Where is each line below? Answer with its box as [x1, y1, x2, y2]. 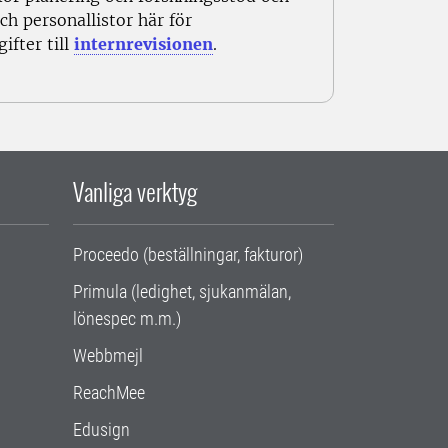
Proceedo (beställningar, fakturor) [73, 244, 303, 266]
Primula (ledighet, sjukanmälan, [73, 281, 291, 303]
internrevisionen [74, 34, 213, 55]
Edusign [73, 419, 130, 441]
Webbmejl [73, 345, 143, 367]
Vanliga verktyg [73, 173, 197, 210]
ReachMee [73, 382, 145, 404]
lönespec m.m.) [73, 308, 181, 330]
